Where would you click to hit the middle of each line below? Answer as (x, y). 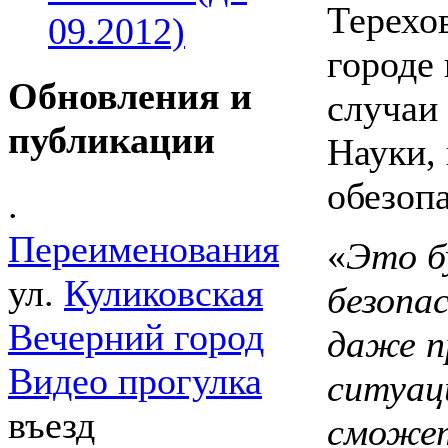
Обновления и (130, 95)
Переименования (143, 249)
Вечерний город (136, 337)
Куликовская (163, 293)
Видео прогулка (135, 381)
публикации (111, 139)
